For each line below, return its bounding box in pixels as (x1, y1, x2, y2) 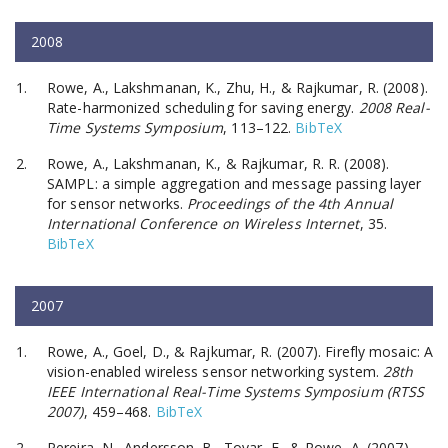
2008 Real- (358, 97, 430, 117)
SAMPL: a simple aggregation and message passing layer (47, 173, 422, 193)
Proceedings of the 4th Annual (187, 193, 394, 213)
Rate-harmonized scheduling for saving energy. (47, 97, 359, 117)
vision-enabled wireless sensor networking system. (47, 361, 384, 381)
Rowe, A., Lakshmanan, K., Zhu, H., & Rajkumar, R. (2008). (47, 77, 428, 97)
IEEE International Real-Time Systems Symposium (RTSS (47, 381, 425, 401)
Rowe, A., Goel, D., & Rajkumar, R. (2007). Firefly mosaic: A (47, 341, 434, 361)
